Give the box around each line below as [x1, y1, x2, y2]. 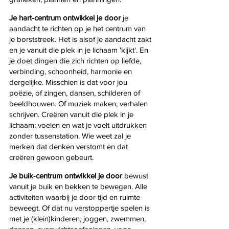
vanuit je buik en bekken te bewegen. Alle [9, 181, 149, 191]
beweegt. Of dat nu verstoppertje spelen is [9, 203, 152, 212]
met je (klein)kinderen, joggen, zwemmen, [9, 214, 148, 223]
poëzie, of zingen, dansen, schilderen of [9, 88, 142, 97]
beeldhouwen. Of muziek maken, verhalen [9, 99, 150, 108]
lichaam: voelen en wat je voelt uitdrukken [9, 120, 149, 129]
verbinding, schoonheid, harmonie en [9, 66, 134, 76]
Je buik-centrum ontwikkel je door [9, 171, 124, 180]
